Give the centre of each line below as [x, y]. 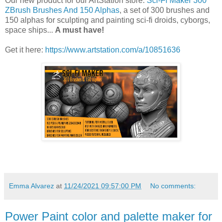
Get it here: [25, 50]
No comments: [173, 186]
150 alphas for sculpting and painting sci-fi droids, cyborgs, [108, 20]
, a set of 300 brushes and [165, 10]
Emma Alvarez [31, 186]
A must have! [80, 30]
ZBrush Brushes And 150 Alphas [62, 10]
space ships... [30, 30]
